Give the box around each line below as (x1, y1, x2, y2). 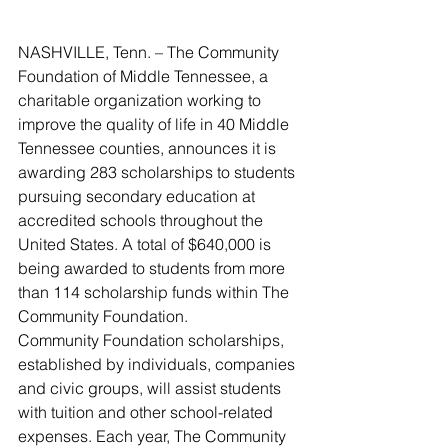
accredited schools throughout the (18, 210, 267, 230)
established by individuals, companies (18, 354, 299, 374)
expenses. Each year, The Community (18, 426, 290, 446)
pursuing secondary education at (18, 186, 259, 206)
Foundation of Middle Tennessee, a (18, 66, 272, 86)
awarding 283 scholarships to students (18, 162, 299, 182)
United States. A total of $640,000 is (18, 234, 275, 254)
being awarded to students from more (18, 258, 289, 278)
